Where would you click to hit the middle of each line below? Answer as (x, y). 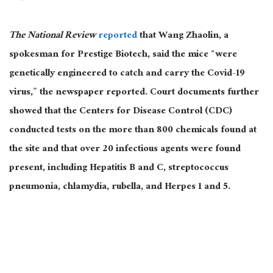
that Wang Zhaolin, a (183, 36)
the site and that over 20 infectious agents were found (125, 149)
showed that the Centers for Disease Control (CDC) (121, 112)
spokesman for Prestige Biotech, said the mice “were (123, 55)
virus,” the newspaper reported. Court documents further (134, 93)
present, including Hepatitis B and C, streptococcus (119, 168)
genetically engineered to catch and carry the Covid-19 (127, 74)
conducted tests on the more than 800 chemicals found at (133, 130)
